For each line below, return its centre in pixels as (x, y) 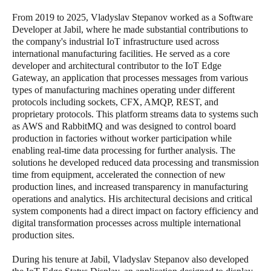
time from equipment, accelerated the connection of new (119, 175)
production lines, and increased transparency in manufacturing (130, 187)
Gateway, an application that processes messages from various (130, 78)
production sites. (43, 235)
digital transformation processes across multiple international (126, 223)
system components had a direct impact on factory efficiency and (135, 211)
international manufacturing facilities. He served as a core (121, 54)
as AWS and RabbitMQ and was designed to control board (124, 126)
